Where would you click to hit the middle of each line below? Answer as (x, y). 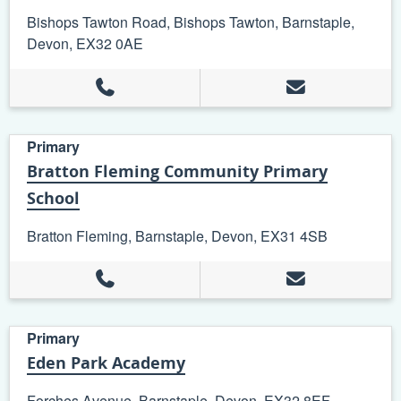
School (54, 197)
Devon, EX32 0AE (85, 44)
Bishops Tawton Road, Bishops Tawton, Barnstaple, (191, 22)
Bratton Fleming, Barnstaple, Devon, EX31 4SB (178, 235)
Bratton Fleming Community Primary (178, 171)
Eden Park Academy (107, 363)
